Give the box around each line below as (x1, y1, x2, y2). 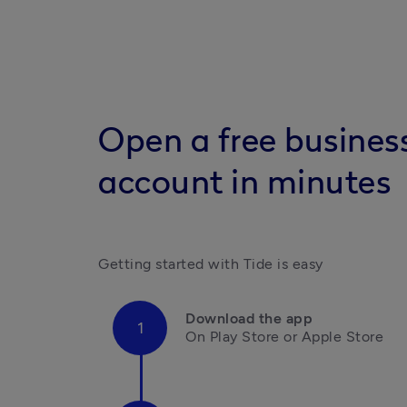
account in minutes (98, 166, 391, 200)
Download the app (185, 309, 313, 327)
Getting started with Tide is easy (98, 254, 323, 273)
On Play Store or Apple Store (185, 327, 383, 345)
